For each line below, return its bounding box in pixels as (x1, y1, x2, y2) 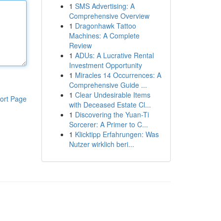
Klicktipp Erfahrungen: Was (74, 129, 159, 139)
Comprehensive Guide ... (69, 80, 147, 90)
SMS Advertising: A (74, 1, 135, 11)
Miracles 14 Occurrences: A (74, 70, 161, 80)
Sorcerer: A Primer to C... (69, 119, 148, 129)
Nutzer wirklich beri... (69, 139, 134, 149)
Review (69, 40, 92, 50)
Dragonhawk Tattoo (74, 21, 136, 31)
